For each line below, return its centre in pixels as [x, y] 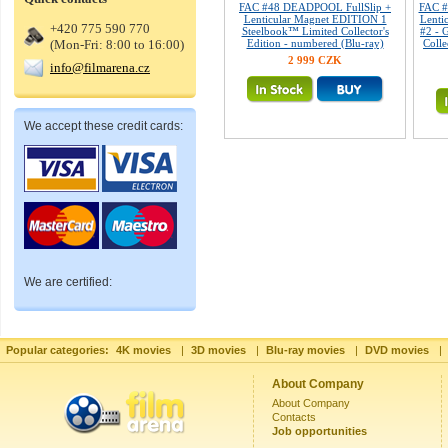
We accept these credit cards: [103, 126]
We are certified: [68, 282]
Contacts [294, 417]
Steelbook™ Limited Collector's [315, 31]
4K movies [143, 350]
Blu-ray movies [305, 350]
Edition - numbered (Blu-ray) [315, 43]
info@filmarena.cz [100, 67]
